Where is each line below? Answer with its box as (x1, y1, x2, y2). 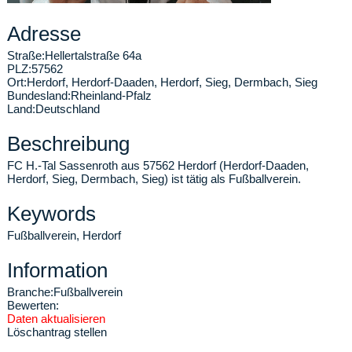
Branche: (7, 285, 53, 299)
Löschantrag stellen (7, 325, 107, 339)
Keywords (7, 202, 96, 225)
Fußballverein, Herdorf (7, 229, 121, 242)
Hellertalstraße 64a (45, 49, 141, 62)
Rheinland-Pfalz (71, 89, 152, 102)
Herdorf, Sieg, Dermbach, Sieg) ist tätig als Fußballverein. (7, 172, 301, 185)
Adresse (7, 22, 81, 46)
